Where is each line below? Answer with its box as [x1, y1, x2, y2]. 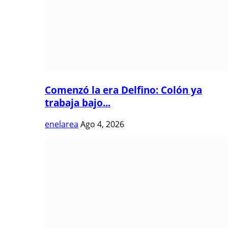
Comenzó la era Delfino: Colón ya [45, 83, 202, 97]
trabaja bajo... [45, 96, 110, 109]
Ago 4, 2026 [80, 118, 124, 130]
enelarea [45, 118, 78, 130]
